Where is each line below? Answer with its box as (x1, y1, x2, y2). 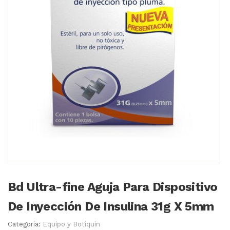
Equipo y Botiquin (43, 220, 100, 228)
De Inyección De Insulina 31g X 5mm (8, 199, 214, 214)
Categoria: (8, 220, 43, 228)
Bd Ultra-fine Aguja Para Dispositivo (8, 180, 218, 195)
